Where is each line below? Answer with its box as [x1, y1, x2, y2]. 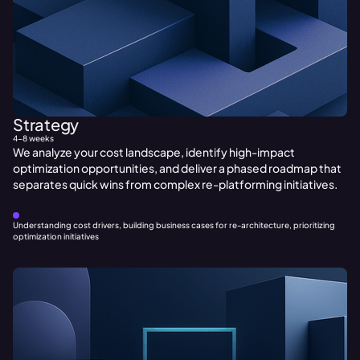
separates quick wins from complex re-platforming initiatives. [13, 177, 337, 191]
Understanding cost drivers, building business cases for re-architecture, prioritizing [13, 220, 335, 230]
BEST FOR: [19, 211, 56, 219]
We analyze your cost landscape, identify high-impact [13, 145, 295, 159]
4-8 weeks [13, 133, 54, 143]
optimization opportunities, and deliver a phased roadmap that [13, 161, 342, 175]
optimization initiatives [13, 231, 99, 241]
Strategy [13, 114, 79, 134]
